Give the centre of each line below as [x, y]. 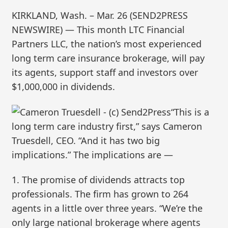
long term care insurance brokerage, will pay [108, 58]
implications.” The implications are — [93, 154]
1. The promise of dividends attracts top [98, 180]
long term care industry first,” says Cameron [107, 126]
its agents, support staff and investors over [105, 73]
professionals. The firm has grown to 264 [100, 194]
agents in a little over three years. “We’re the [107, 208]
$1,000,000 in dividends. [64, 87]
